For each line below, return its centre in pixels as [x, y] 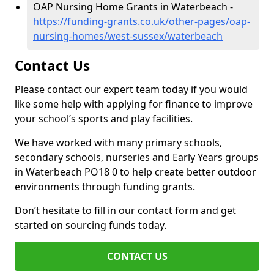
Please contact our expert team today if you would [131, 89]
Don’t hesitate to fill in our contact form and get [125, 210]
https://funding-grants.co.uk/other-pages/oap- [142, 21]
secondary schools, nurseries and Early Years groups [137, 157]
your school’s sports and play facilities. [104, 119]
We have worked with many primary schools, [118, 143]
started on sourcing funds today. [91, 225]
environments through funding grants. [105, 187]
